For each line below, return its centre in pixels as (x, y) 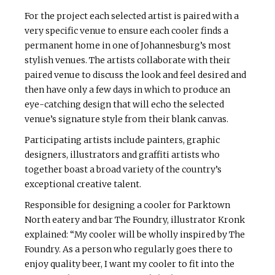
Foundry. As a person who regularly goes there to (129, 250)
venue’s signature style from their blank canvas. (126, 119)
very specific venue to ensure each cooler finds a (126, 31)
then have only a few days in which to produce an (127, 90)
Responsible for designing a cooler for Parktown (127, 205)
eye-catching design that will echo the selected (124, 105)
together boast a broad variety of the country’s (123, 170)
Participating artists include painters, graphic (122, 140)
